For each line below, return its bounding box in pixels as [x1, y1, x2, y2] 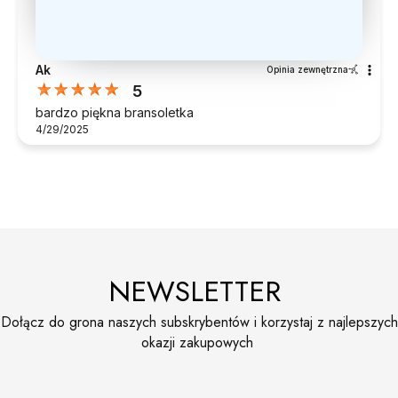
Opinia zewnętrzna [267, 63, 348, 75]
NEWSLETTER [108, 270, 290, 312]
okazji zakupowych [140, 331, 258, 353]
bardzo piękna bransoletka [36, 104, 194, 120]
